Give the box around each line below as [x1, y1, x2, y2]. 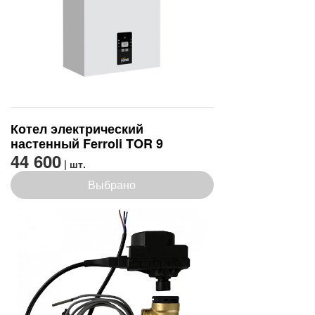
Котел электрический [11, 120, 143, 139]
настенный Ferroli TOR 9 [11, 134, 163, 153]
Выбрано [88, 176, 136, 193]
